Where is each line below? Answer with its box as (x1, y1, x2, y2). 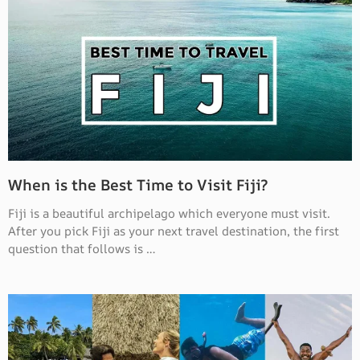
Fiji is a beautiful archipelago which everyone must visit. (8, 205, 330, 222)
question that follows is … (8, 240, 156, 257)
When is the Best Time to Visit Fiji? (8, 174, 268, 195)
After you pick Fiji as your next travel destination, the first (8, 223, 339, 239)
